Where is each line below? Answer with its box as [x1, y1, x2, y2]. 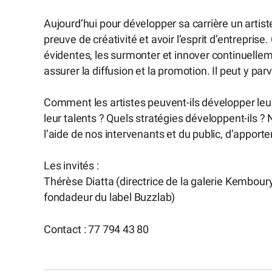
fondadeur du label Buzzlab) [44, 191, 175, 204]
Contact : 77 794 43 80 [44, 223, 149, 236]
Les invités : [44, 160, 99, 172]
